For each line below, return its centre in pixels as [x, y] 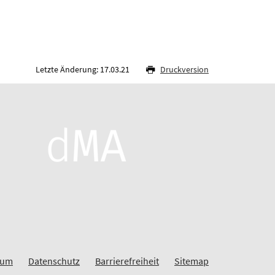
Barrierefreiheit [127, 261]
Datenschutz [54, 261]
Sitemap [192, 261]
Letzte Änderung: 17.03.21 [83, 69]
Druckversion [184, 69]
